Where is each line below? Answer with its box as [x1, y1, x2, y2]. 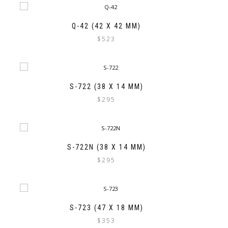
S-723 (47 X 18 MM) [69, 204, 144, 212]
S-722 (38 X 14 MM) [69, 82, 144, 91]
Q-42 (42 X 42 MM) [72, 21, 141, 30]
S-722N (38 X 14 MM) [67, 143, 146, 152]
